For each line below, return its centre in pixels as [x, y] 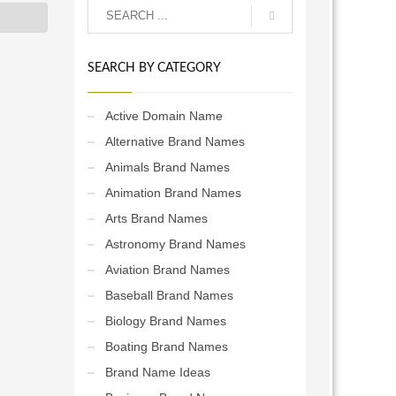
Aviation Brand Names [167, 270]
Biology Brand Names [165, 321]
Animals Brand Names [167, 167]
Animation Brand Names [173, 193]
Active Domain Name [164, 116]
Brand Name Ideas [157, 372]
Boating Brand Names [166, 346]
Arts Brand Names [156, 218]
